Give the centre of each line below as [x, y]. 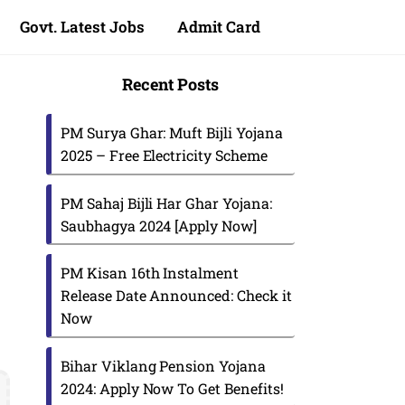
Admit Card [219, 27]
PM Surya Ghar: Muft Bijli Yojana [172, 132]
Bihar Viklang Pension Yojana [163, 365]
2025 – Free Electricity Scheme [164, 155]
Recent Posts [170, 84]
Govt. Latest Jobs [82, 27]
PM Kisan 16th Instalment [150, 273]
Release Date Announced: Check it [176, 295]
